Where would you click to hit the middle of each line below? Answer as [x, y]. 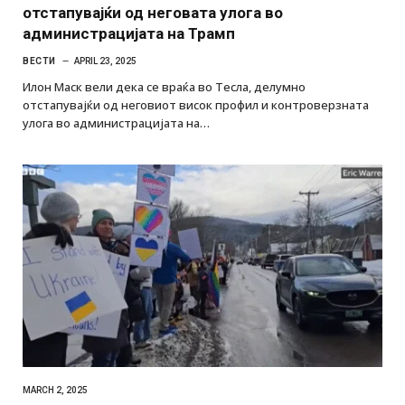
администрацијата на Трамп [129, 34]
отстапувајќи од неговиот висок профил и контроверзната [196, 105]
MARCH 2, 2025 [55, 391]
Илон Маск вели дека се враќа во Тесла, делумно [164, 87]
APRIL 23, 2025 [105, 61]
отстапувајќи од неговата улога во [153, 13]
